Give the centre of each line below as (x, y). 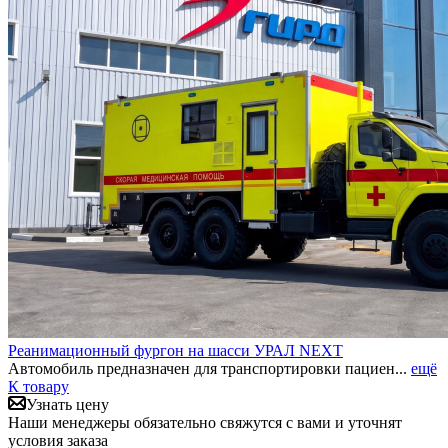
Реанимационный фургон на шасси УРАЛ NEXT (175, 350)
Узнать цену (67, 404)
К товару (38, 386)
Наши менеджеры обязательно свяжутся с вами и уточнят (205, 422)
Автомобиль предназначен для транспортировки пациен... (209, 368)
